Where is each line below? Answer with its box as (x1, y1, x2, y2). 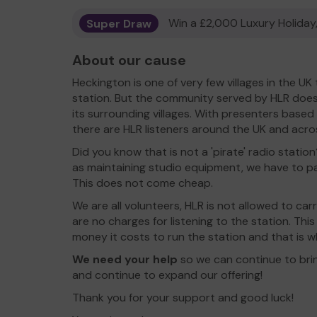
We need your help (72, 252, 178, 267)
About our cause (72, 51, 186, 69)
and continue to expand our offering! (72, 267, 263, 282)
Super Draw (86, 16, 151, 30)
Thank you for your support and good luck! (72, 290, 294, 305)
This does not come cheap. (72, 175, 213, 190)
